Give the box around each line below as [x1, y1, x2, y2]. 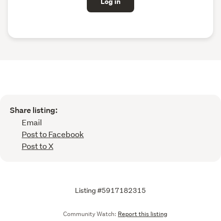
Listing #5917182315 [75, 185, 146, 195]
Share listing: [10, 105, 58, 115]
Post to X [22, 140, 53, 151]
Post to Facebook [22, 128, 84, 139]
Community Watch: [62, 209, 118, 218]
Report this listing [118, 209, 167, 218]
